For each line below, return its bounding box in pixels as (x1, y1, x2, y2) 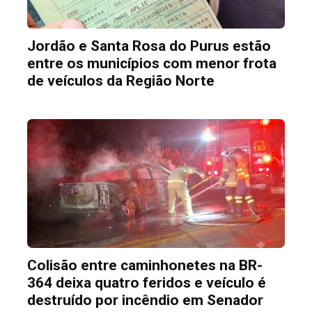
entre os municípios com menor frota (26, 55, 276, 72)
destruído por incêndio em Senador (26, 292, 263, 309)
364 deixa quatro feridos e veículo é (26, 274, 266, 292)
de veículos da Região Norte (26, 72, 214, 89)
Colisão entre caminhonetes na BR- (26, 257, 263, 274)
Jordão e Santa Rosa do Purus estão (26, 38, 271, 54)
